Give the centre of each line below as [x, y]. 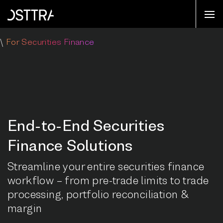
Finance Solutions [70, 145]
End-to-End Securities [86, 125]
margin [25, 208]
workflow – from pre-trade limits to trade [108, 180]
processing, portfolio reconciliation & [98, 194]
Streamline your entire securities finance [106, 166]
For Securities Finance [49, 42]
